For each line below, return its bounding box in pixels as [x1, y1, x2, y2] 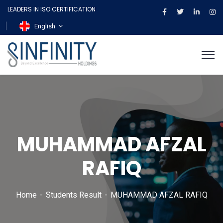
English [34, 22, 55, 30]
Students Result [45, 190, 102, 200]
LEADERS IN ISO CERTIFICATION [7, 5, 96, 13]
